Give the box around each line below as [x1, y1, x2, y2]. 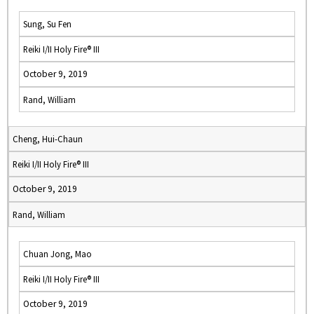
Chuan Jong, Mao [23, 248, 92, 259]
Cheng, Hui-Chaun [13, 133, 83, 144]
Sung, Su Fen [23, 18, 71, 29]
